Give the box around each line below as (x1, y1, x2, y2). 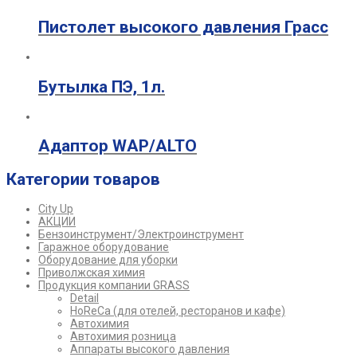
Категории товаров (6, 169, 160, 189)
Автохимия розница (70, 330, 176, 343)
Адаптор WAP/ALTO (38, 136, 197, 156)
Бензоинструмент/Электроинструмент (38, 228, 244, 241)
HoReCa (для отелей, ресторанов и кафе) (70, 304, 285, 318)
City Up (38, 202, 73, 216)
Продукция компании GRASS (38, 279, 190, 292)
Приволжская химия (38, 266, 145, 280)
